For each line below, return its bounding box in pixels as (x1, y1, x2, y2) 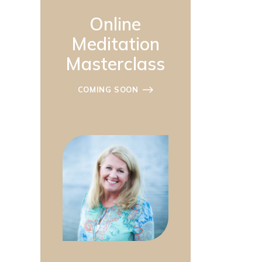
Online (89, 12, 142, 35)
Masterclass (65, 52, 166, 75)
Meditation (71, 32, 160, 55)
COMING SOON (77, 84, 139, 94)
